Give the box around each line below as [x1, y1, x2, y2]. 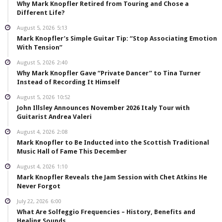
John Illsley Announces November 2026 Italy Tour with [17, 104, 190, 111]
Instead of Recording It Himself [17, 78, 120, 86]
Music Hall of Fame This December [17, 147, 127, 155]
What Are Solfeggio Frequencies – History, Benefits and [17, 208, 195, 216]
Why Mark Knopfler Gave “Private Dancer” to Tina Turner [17, 69, 201, 77]
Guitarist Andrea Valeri [17, 112, 92, 120]
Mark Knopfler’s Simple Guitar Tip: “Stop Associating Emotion [17, 34, 217, 42]
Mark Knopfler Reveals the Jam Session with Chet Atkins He [17, 173, 207, 181]
